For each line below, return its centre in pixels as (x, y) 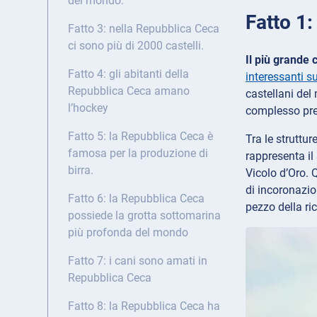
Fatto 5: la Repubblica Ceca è (140, 137)
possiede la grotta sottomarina (144, 216)
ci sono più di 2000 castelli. (136, 46)
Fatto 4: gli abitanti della (128, 74)
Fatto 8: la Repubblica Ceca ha (144, 306)
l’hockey (88, 108)
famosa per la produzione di (138, 154)
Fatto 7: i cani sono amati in (138, 261)
